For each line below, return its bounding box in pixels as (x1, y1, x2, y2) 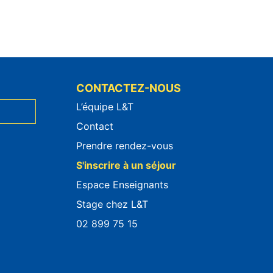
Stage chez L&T (76, 198, 148, 210)
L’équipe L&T (76, 101, 133, 113)
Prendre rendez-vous (76, 140, 173, 152)
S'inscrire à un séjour (76, 159, 176, 171)
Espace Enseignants (76, 179, 168, 191)
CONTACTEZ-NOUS (76, 82, 181, 94)
